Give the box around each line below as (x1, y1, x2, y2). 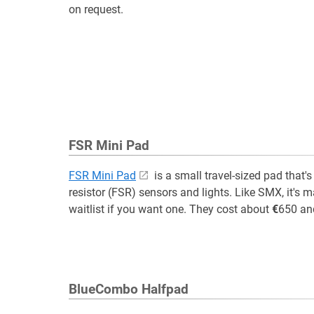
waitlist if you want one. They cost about (69, 203, 272, 216)
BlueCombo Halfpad (69, 282, 189, 297)
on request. (69, 3, 123, 16)
